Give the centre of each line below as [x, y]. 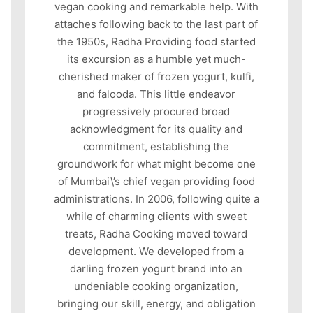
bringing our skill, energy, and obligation [156, 304]
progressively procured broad [156, 112]
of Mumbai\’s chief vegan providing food [156, 182]
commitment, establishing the [156, 147]
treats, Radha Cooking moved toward [156, 234]
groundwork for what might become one [156, 164]
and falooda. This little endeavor [156, 94]
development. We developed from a [156, 252]
